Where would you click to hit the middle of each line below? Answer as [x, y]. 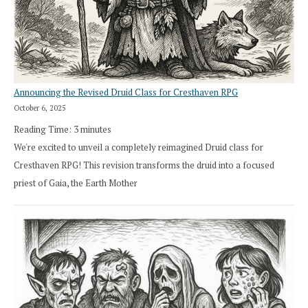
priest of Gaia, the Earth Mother [76, 183]
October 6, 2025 [40, 108]
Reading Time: [44, 129]
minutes [96, 129]
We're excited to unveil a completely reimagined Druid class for [139, 147]
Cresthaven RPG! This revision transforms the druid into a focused [144, 165]
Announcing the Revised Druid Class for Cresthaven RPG [126, 92]
